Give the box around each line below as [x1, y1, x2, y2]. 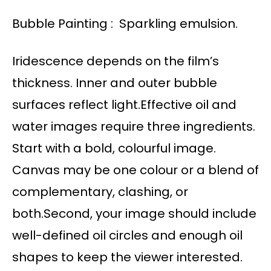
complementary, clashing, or [12, 183, 188, 201]
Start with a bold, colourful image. [12, 140, 216, 157]
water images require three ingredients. [12, 118, 255, 135]
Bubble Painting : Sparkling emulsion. [12, 15, 238, 33]
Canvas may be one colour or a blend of [12, 162, 259, 179]
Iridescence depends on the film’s [12, 53, 219, 70]
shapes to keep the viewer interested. [12, 249, 243, 266]
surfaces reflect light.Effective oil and [12, 96, 237, 114]
